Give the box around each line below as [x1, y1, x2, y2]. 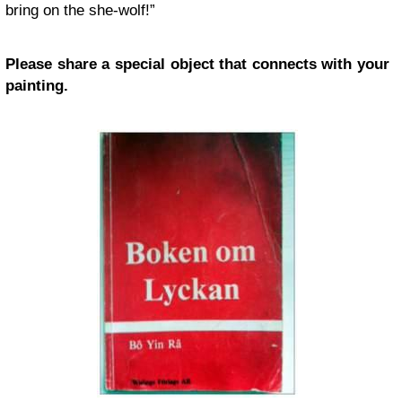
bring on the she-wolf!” [5, 2, 155, 19]
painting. [5, 77, 68, 94]
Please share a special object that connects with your [5, 56, 389, 73]
